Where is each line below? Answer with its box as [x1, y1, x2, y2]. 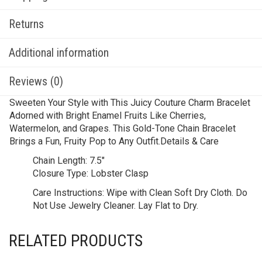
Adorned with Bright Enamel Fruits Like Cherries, [9, 110, 206, 121]
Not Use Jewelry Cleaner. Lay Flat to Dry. [33, 200, 198, 211]
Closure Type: [33, 168, 88, 179]
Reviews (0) [9, 74, 63, 88]
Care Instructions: [33, 187, 104, 198]
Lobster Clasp [88, 168, 149, 179]
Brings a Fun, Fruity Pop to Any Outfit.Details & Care [9, 136, 219, 147]
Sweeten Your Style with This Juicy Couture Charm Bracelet [9, 97, 250, 108]
